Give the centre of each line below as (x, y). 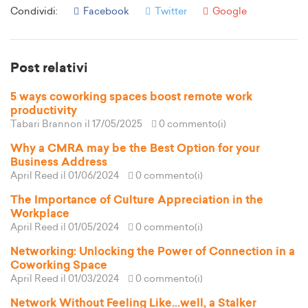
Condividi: (34, 12)
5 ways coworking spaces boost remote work (131, 97)
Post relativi (49, 69)
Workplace (40, 214)
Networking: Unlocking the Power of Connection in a (153, 252)
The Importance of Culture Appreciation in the (137, 200)
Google (229, 12)
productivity (44, 111)
